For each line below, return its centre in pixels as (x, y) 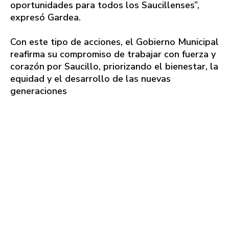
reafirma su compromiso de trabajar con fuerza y (113, 54)
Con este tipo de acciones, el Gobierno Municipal (114, 42)
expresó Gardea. (45, 17)
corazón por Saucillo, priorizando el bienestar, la (114, 66)
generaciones (39, 91)
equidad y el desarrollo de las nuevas (90, 78)
